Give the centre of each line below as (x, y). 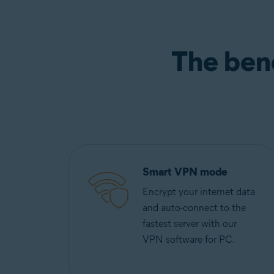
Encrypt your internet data (199, 192)
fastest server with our (190, 224)
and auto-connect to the (194, 208)
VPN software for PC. (189, 239)
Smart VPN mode (185, 172)
